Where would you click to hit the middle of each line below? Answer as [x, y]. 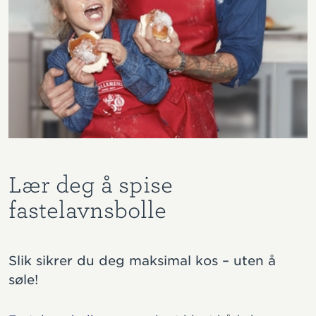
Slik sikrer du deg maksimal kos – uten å [142, 260]
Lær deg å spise [91, 184]
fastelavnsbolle [87, 210]
